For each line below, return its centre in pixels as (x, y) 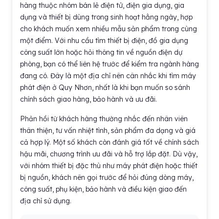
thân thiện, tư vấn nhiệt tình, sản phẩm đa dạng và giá (108, 131)
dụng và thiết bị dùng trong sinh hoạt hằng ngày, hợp (106, 17)
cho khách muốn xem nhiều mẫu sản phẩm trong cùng (109, 29)
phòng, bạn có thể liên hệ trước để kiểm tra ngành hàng (109, 64)
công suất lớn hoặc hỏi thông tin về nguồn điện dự (101, 52)
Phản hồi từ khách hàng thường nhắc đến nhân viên (104, 119)
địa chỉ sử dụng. (46, 201)
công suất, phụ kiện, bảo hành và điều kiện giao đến (103, 189)
